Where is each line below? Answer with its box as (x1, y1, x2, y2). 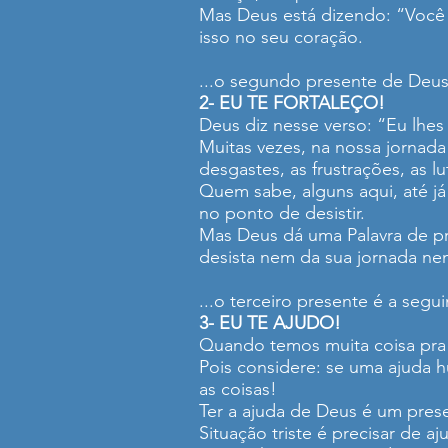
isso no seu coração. (199, 26, 363, 48)
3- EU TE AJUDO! (199, 312, 341, 334)
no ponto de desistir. (199, 202, 365, 224)
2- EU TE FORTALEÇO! (199, 92, 385, 114)
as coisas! (199, 378, 277, 400)
